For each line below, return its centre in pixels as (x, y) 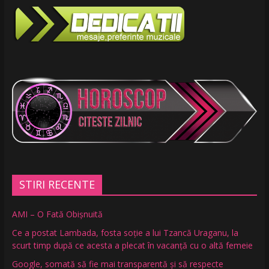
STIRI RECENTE (57, 185)
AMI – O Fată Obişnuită (57, 214)
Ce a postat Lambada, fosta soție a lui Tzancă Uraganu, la (125, 233)
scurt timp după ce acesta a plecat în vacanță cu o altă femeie (132, 246)
